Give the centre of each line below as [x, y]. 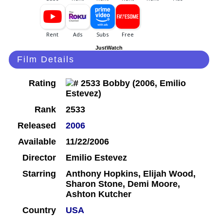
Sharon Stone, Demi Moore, [123, 184]
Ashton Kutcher [99, 194]
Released [37, 126]
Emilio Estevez [96, 158]
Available [37, 142]
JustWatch [109, 48]
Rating [42, 83]
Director [39, 158]
